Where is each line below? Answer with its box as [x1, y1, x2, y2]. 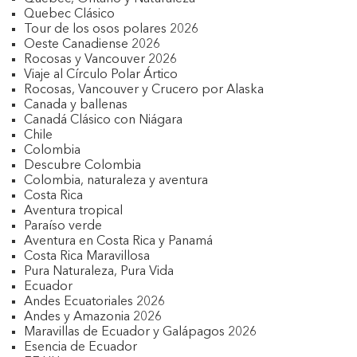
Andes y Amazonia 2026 [24, 311, 162, 324]
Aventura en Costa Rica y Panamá [24, 235, 213, 248]
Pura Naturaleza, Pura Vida [24, 265, 174, 278]
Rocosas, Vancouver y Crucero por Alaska [24, 84, 264, 96]
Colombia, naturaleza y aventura [24, 175, 208, 187]
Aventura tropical [24, 205, 123, 218]
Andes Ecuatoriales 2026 [24, 296, 165, 308]
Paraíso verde [24, 220, 102, 233]
